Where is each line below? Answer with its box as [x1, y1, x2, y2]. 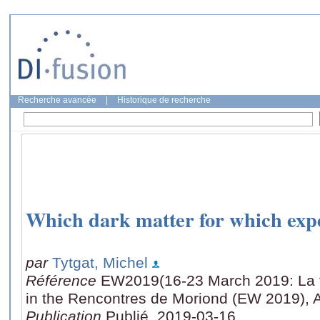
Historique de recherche [117, 95, 211, 105]
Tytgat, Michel [52, 254, 148, 271]
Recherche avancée [18, 95, 96, 105]
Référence [26, 271, 101, 289]
